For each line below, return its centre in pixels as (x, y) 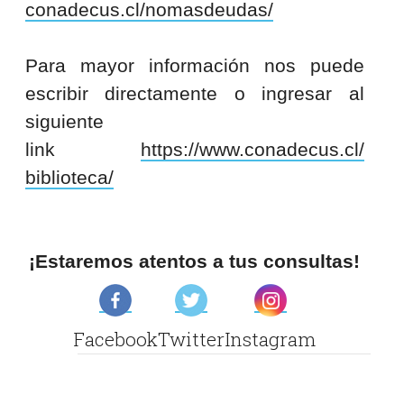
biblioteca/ (69, 178)
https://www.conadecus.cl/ (252, 150)
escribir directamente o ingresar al (194, 94)
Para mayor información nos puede (194, 66)
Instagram (271, 340)
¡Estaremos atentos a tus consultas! (195, 262)
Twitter (192, 340)
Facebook (116, 340)
